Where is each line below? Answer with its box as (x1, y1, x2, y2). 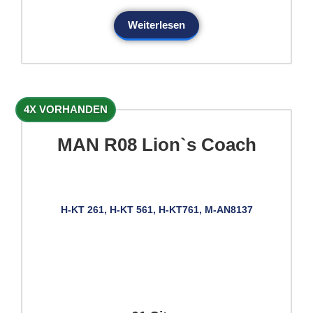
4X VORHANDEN (24, 103, 108, 116)
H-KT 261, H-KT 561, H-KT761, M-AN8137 (60, 203, 253, 215)
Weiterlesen (128, 19, 185, 31)
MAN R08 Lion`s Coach (57, 134, 256, 156)
